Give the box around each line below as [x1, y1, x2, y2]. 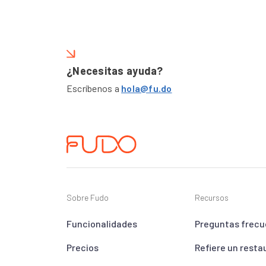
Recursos [195, 192, 229, 203]
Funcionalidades [66, 218, 137, 230]
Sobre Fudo [66, 192, 109, 203]
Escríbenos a [66, 83, 122, 94]
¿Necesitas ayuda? [66, 64, 163, 78]
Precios [66, 242, 99, 254]
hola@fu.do [121, 83, 172, 94]
